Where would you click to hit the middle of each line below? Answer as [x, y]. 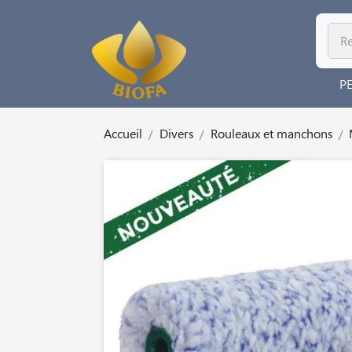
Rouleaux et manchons [271, 134]
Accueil [123, 134]
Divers [176, 134]
